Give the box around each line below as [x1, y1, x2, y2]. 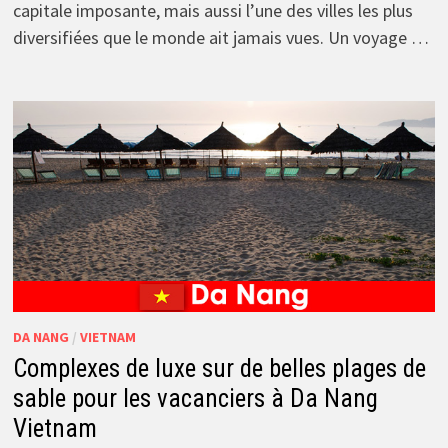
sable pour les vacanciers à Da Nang [12, 383, 378, 413]
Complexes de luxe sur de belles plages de [12, 353, 426, 383]
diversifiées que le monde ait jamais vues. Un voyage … [12, 25, 429, 49]
